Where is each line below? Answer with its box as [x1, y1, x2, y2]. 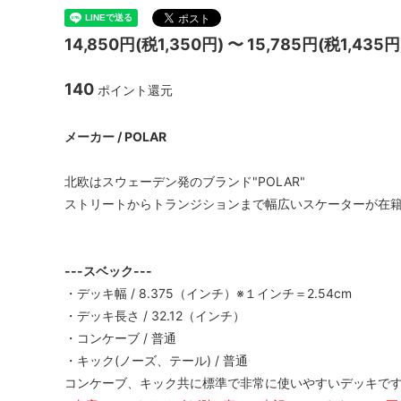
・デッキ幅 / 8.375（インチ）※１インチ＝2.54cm [64, 285, 352, 301]
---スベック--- [64, 262, 152, 278]
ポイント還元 [94, 81, 173, 98]
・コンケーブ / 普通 [64, 329, 176, 346]
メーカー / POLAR [64, 128, 166, 144]
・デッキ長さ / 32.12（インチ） [64, 307, 245, 323]
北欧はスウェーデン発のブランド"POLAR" [64, 173, 305, 189]
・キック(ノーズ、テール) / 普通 [64, 352, 248, 368]
